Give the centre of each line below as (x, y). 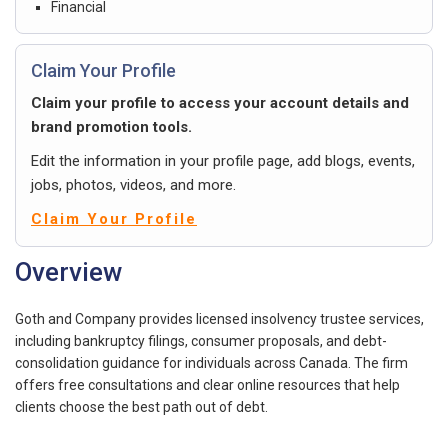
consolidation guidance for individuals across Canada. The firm (211, 362)
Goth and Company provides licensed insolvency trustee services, (219, 318)
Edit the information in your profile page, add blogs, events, (223, 160)
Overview (68, 271)
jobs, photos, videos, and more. (133, 184)
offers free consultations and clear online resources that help (207, 384)
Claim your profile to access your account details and (220, 102)
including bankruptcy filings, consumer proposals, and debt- (201, 340)
